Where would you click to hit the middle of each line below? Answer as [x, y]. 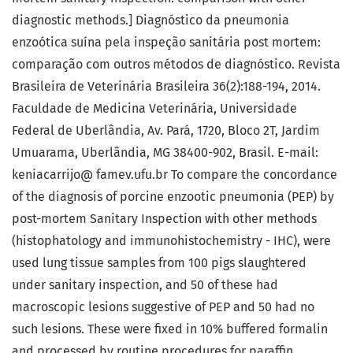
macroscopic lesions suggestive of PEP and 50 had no [163, 307]
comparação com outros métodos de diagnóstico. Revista [176, 65]
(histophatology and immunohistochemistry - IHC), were [171, 241]
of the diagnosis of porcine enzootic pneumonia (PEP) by [173, 197]
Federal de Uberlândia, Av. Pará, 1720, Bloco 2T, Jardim [166, 131]
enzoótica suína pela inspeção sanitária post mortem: [166, 43]
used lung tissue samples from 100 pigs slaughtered [159, 263]
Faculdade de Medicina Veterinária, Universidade [154, 109]
